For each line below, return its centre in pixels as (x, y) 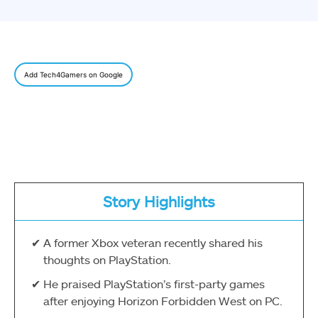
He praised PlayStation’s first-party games (154, 283)
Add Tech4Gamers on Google (73, 75)
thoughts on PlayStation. (107, 259)
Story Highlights (159, 202)
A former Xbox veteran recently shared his (153, 242)
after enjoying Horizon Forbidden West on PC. (163, 300)
